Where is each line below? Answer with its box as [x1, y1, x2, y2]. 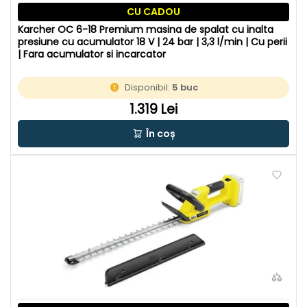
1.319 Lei [130, 100, 177, 119]
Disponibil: [125, 81, 173, 95]
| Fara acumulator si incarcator [18, 47, 166, 62]
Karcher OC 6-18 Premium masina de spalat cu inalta [18, 23, 273, 37]
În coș [145, 127, 175, 141]
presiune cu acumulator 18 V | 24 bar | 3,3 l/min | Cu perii [18, 35, 287, 49]
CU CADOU [127, 5, 180, 19]
